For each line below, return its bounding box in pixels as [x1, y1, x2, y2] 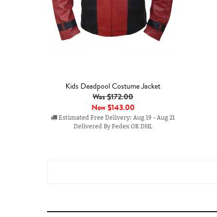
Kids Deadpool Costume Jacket [65, 81, 161, 92]
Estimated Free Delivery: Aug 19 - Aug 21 [57, 113, 175, 122]
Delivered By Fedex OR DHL [74, 122, 153, 131]
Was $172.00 [93, 91, 134, 103]
